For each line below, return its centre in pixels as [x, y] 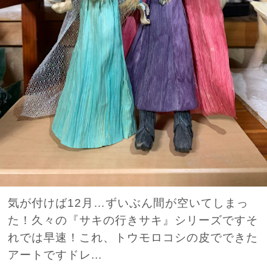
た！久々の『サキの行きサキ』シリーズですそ [133, 220]
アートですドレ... [55, 255]
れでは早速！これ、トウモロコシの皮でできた [133, 237]
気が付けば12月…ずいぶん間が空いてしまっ [128, 203]
